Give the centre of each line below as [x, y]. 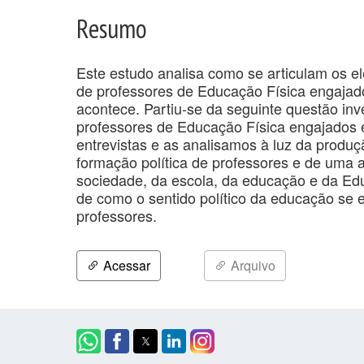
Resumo [112, 28]
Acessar [125, 265]
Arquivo [251, 265]
